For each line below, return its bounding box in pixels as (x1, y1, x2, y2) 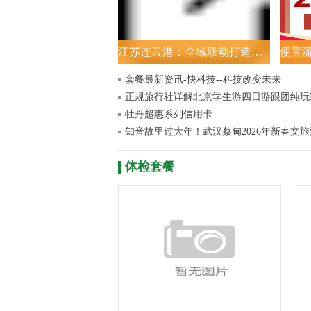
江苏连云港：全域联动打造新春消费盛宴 (251, 46, 262, 58)
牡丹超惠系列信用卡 (125, 109, 212, 119)
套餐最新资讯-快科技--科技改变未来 (125, 74, 281, 85)
